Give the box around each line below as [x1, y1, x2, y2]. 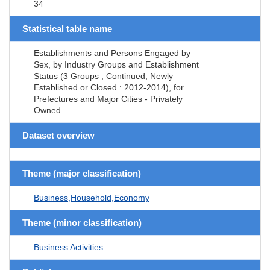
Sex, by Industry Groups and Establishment [34, 59, 199, 69]
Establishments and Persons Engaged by [34, 48, 190, 58]
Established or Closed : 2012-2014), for [34, 82, 184, 92]
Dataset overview [22, 130, 95, 140]
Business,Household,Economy [34, 192, 149, 202]
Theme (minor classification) [22, 217, 142, 228]
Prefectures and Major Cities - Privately [34, 93, 183, 104]
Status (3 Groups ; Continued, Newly [34, 71, 173, 81]
